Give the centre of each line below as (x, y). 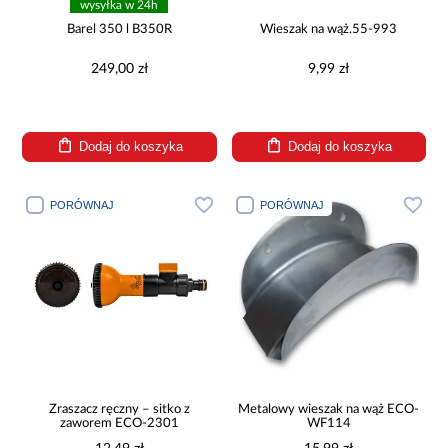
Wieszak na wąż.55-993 (329, 30)
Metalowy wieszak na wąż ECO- (329, 410)
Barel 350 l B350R (119, 30)
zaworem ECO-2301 (119, 424)
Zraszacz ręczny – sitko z (119, 410)
